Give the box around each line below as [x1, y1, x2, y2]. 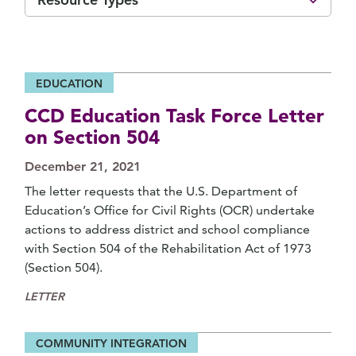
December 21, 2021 [25, 159, 141, 174]
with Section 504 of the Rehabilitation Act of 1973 [25, 241, 311, 256]
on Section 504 [25, 126, 160, 149]
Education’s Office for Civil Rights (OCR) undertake [25, 203, 315, 218]
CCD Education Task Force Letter [25, 104, 324, 127]
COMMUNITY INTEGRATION [36, 336, 187, 350]
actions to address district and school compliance [25, 222, 310, 237]
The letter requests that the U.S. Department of [25, 184, 297, 199]
